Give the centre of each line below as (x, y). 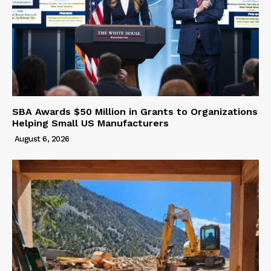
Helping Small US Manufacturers (90, 123)
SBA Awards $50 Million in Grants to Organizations (135, 112)
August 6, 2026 (42, 139)
